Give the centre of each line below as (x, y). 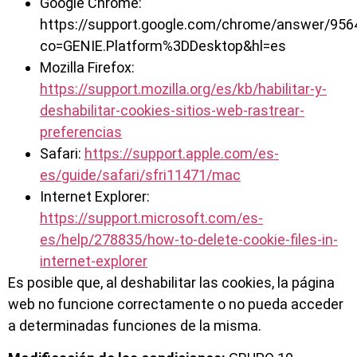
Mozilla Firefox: (87, 67)
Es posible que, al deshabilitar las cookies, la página (171, 282)
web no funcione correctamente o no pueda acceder (176, 304)
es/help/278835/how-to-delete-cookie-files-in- (189, 239)
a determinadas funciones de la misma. (135, 325)
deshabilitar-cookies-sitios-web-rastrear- (172, 110)
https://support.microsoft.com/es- (151, 218)
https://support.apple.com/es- (182, 153)
